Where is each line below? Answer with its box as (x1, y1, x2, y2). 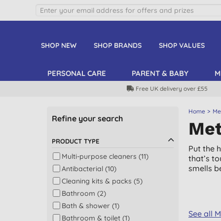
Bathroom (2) (61, 189, 106, 198)
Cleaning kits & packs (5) (61, 177, 143, 185)
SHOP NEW (40, 41, 76, 50)
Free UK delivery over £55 (135, 85, 208, 92)
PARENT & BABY (132, 69, 189, 78)
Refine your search (51, 113, 123, 123)
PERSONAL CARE (47, 69, 106, 78)
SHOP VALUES (158, 41, 205, 50)
